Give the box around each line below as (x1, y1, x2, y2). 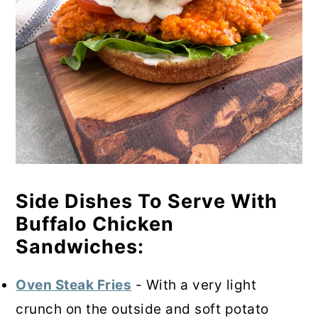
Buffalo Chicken (16, 212, 175, 236)
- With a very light (131, 276, 257, 293)
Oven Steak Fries (16, 276, 132, 293)
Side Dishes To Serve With (16, 189, 278, 213)
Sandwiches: (16, 234, 145, 258)
